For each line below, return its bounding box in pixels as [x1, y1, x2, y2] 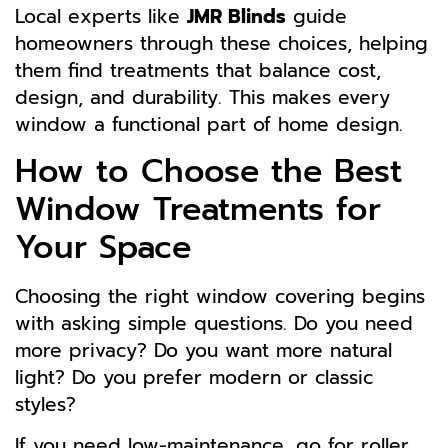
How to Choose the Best [15, 146, 402, 196]
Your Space [15, 222, 191, 272]
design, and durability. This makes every [15, 83, 390, 113]
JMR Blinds [187, 2, 286, 32]
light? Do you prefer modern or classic [15, 362, 373, 392]
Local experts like [15, 2, 187, 32]
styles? [15, 389, 76, 419]
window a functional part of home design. [15, 110, 403, 140]
